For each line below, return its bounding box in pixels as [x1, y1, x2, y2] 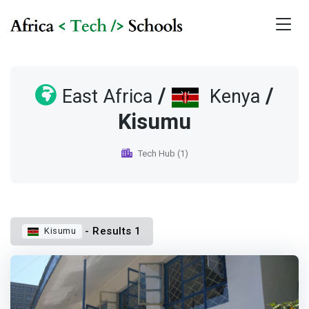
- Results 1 [81, 225, 141, 238]
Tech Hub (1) [137, 148, 188, 159]
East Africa [62, 83, 153, 111]
